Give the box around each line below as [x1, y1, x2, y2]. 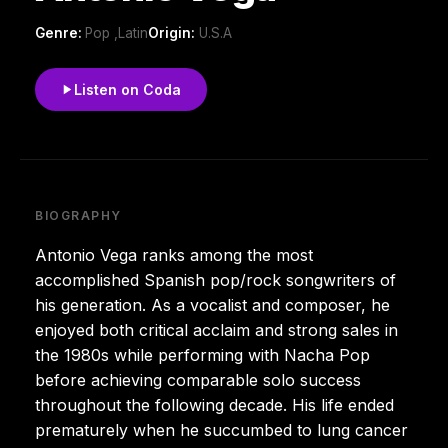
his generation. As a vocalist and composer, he [35, 294, 390, 315]
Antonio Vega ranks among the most [35, 244, 313, 265]
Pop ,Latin [85, 24, 148, 41]
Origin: [148, 24, 195, 41]
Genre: [35, 24, 85, 41]
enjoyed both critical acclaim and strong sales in [35, 319, 398, 340]
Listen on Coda [74, 80, 181, 98]
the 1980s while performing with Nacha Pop [35, 344, 370, 365]
